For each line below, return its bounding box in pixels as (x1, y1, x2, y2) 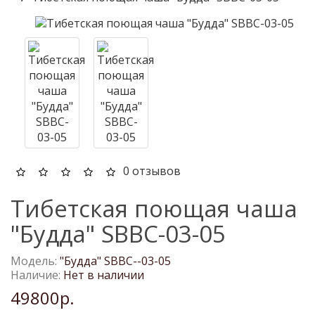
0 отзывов (123, 163, 181, 179)
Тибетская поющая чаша (11, 192, 297, 224)
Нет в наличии (60, 266, 144, 283)
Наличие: (11, 266, 60, 283)
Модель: (11, 252, 57, 269)
